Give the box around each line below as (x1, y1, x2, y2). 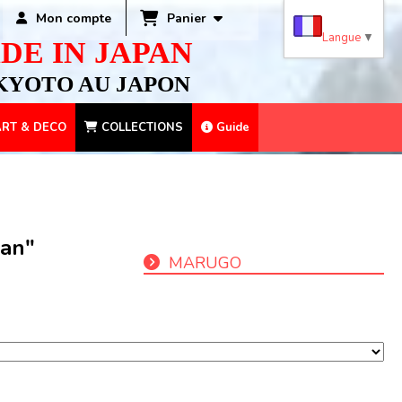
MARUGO (169, 252, 242, 274)
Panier (166, 9, 214, 27)
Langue (322, 29, 361, 46)
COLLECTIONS (98, 119, 183, 135)
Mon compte (36, 10, 112, 27)
